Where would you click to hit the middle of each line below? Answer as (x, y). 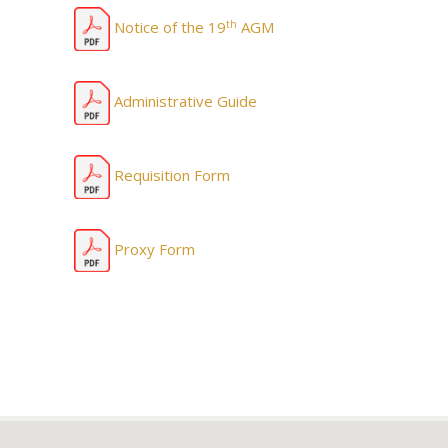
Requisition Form (170, 174)
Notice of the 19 (168, 26)
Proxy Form (152, 248)
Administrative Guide (183, 100)
